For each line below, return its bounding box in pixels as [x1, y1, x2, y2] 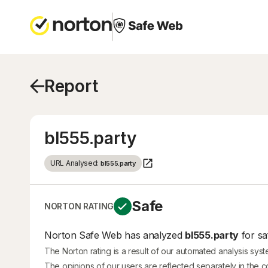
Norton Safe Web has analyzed [44, 229, 185, 241]
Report [44, 76, 98, 96]
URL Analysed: [50, 159, 100, 167]
